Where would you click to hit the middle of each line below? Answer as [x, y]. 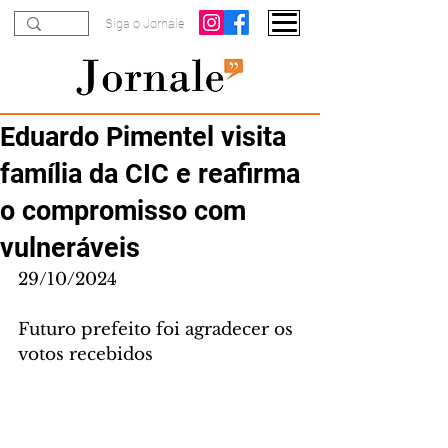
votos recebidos [85, 354]
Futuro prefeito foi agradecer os [158, 329]
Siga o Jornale [145, 23]
